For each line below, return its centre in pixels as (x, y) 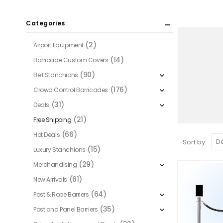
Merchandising (55, 165)
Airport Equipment (58, 45)
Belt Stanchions (56, 75)
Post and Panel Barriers (66, 209)
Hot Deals (47, 135)
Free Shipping (53, 120)
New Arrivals (50, 179)
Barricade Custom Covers (71, 60)
